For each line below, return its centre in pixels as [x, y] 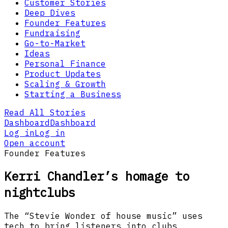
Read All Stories [45, 112]
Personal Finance [65, 63]
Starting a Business [73, 94]
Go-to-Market [55, 43]
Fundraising [52, 33]
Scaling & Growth [65, 84]
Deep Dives [50, 12]
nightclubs [40, 193]
